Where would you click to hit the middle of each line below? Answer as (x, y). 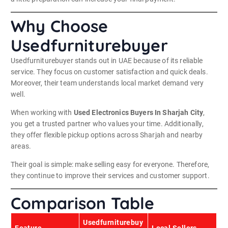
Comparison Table (83, 203)
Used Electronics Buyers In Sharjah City (138, 113)
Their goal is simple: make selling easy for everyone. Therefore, (110, 165)
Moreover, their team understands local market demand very (107, 83)
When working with (42, 113)
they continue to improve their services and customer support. (110, 176)
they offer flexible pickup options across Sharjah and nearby (107, 135)
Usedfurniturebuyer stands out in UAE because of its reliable (107, 61)
